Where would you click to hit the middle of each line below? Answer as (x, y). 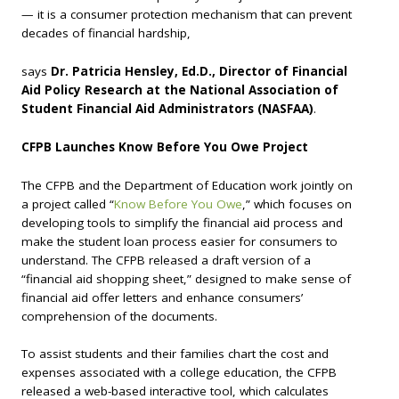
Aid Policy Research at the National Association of (180, 90)
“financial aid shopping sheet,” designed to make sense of (186, 278)
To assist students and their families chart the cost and (175, 354)
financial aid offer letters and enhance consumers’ (162, 297)
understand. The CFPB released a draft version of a (166, 260)
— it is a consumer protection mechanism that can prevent (187, 15)
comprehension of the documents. (119, 316)
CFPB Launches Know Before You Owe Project (165, 147)
